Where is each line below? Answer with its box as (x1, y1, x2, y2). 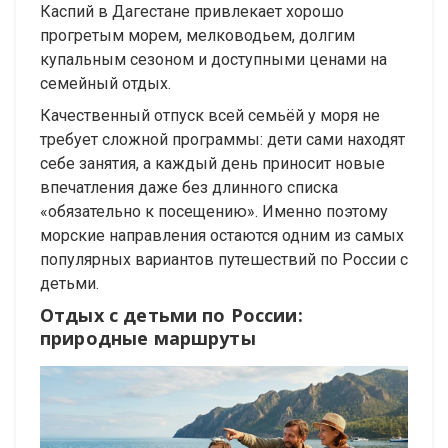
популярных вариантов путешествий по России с (40, 250, 408, 270)
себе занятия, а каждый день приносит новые (40, 154, 385, 174)
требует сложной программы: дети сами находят (40, 130, 405, 150)
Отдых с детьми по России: (40, 303, 303, 328)
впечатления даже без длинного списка (40, 178, 338, 198)
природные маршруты (40, 326, 256, 351)
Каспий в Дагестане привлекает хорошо (40, 2, 344, 22)
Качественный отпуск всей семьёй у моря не (40, 106, 380, 126)
